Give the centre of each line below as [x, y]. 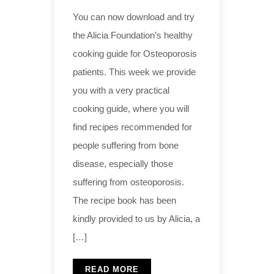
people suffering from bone [126, 146]
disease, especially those [123, 164]
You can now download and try [134, 17]
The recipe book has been [124, 201]
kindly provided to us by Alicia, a [136, 219]
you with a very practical [121, 91]
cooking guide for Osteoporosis [135, 54]
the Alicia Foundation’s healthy [133, 35]
